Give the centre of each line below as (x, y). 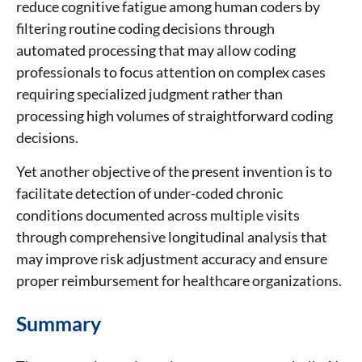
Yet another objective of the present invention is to (174, 172)
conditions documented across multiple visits (158, 215)
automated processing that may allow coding (156, 51)
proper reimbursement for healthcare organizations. (179, 281)
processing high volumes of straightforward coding (175, 116)
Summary (59, 324)
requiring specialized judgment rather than (149, 94)
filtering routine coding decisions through (145, 29)
